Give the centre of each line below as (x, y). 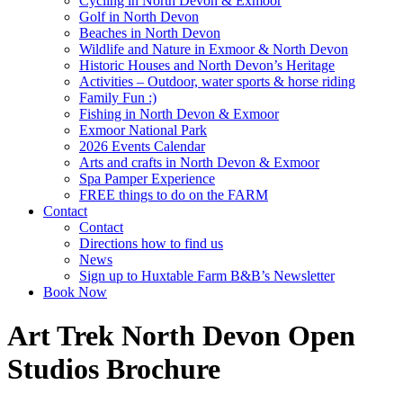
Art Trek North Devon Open (181, 336)
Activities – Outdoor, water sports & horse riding (217, 81)
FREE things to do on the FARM (174, 195)
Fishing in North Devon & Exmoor (179, 114)
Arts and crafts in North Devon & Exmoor (199, 162)
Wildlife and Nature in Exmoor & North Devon (214, 49)
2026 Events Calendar (142, 146)
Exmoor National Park (143, 130)
